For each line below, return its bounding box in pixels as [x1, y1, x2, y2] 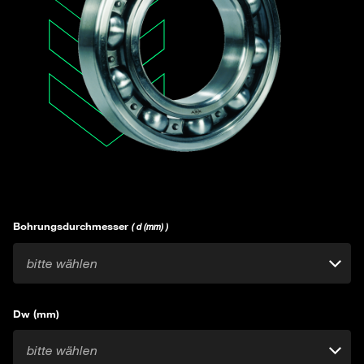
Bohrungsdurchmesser [13, 219, 132, 233]
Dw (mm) [13, 307, 59, 321]
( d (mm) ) [132, 222, 168, 232]
